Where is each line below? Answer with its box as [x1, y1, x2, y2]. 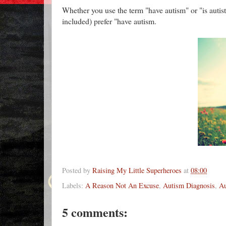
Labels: [62, 181, 85, 191]
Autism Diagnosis [163, 181, 215, 191]
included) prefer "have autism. [62, 15, 156, 26]
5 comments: [62, 203, 128, 221]
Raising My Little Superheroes [92, 165, 182, 175]
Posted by [62, 165, 92, 175]
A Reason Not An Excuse [85, 181, 159, 191]
